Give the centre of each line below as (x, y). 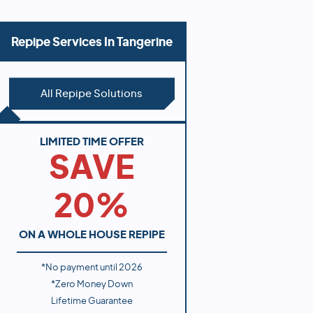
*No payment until (80, 268)
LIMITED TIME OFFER (92, 143)
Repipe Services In (64, 42)
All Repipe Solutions (92, 94)
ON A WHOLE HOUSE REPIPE (92, 235)
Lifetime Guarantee (92, 301)
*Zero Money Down (92, 284)
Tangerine (144, 42)
